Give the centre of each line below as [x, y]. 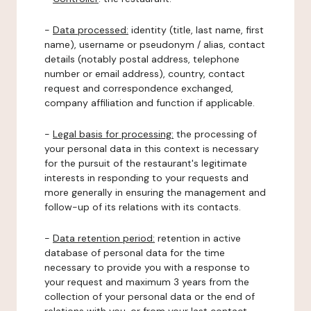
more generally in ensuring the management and [155, 192]
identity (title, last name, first [196, 30]
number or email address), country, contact [145, 74]
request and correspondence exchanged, [139, 88]
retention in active [198, 238]
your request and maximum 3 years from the [147, 282]
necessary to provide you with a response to [147, 267]
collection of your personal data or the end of [150, 296]
